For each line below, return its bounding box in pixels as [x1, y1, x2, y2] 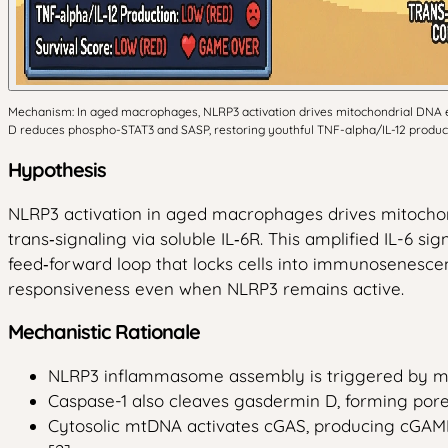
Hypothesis [8, 156, 106, 182]
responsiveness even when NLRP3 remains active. [8, 277, 404, 299]
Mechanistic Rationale [8, 318, 200, 344]
